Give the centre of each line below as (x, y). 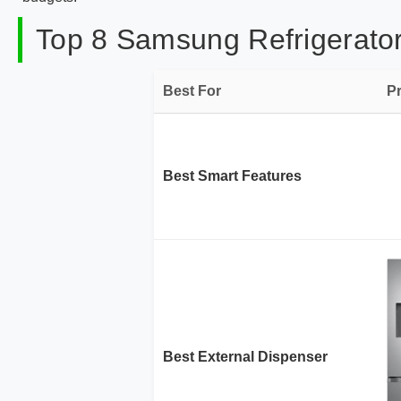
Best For (192, 91)
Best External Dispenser (245, 356)
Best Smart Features (232, 176)
